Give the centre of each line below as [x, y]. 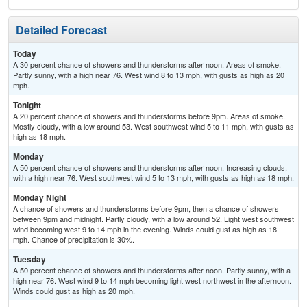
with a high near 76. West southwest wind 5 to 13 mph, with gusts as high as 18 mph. [153, 178]
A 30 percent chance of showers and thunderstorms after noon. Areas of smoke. [147, 65]
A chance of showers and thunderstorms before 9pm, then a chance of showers [146, 209]
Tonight [27, 105]
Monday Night [40, 198]
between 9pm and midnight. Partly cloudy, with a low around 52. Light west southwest [153, 219]
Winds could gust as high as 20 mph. [74, 291]
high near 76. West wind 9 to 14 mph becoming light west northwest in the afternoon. [152, 281]
